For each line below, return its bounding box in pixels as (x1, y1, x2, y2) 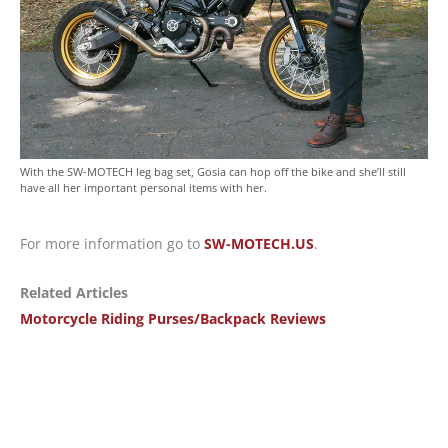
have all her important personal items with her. (20, 180, 267, 196)
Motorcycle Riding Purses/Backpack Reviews (20, 308, 326, 328)
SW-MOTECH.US (204, 234, 314, 254)
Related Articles (20, 282, 128, 302)
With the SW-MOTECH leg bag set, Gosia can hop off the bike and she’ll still (20, 164, 406, 180)
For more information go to (20, 234, 204, 254)
